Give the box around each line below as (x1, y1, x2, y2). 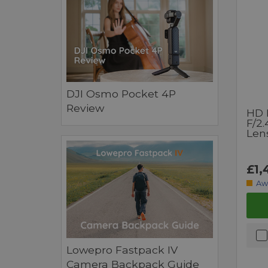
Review (66, 102, 104, 115)
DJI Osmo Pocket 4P (66, 87, 176, 100)
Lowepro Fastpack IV (66, 243, 178, 257)
